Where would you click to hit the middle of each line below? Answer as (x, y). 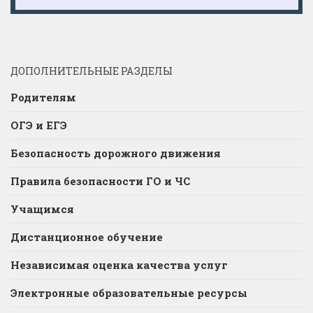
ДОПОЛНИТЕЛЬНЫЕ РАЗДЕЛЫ (92, 71)
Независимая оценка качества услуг (119, 265)
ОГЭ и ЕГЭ (39, 125)
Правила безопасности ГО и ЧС (100, 181)
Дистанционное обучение (87, 237)
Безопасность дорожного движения (116, 153)
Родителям (43, 97)
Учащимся (42, 209)
